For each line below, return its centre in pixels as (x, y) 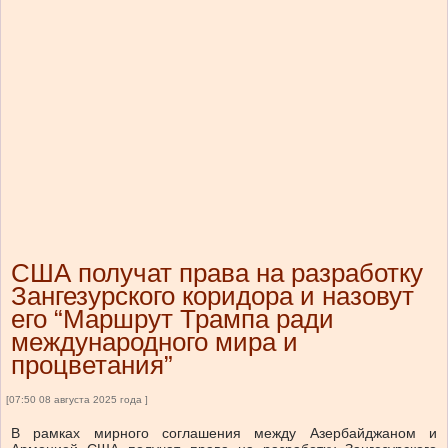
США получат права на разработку (217, 273)
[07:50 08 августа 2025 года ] (77, 400)
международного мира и (154, 342)
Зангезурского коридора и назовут (212, 296)
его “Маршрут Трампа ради (172, 319)
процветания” (92, 365)
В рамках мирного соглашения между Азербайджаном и (224, 433)
